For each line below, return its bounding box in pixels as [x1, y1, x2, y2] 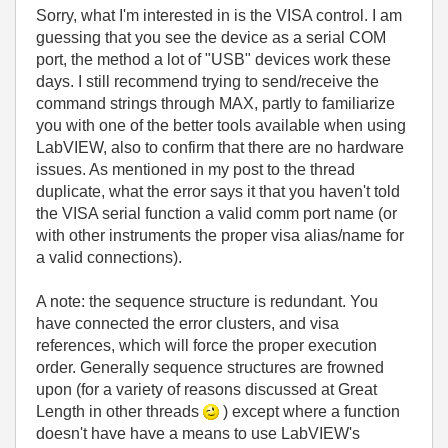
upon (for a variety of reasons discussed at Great [36, 381, 377, 398]
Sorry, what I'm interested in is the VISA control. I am [36, 7, 402, 24]
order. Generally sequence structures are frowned [36, 359, 384, 376]
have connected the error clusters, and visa [36, 315, 339, 332]
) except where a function [219, 403, 400, 420]
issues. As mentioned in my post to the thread [36, 161, 355, 178]
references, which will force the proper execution [36, 337, 377, 354]
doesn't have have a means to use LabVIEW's [36, 425, 360, 442]
